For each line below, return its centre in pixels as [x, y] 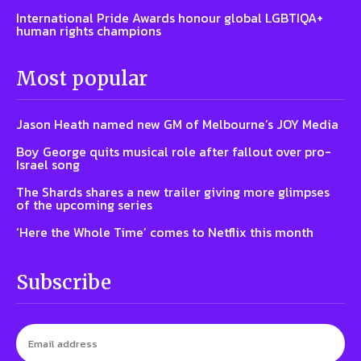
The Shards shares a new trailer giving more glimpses [173, 192]
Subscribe [64, 283]
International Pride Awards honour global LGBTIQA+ [170, 18]
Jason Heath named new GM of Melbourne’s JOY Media [177, 124]
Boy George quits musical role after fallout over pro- [174, 152]
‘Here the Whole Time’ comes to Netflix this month [165, 232]
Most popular [82, 79]
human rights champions [89, 31]
